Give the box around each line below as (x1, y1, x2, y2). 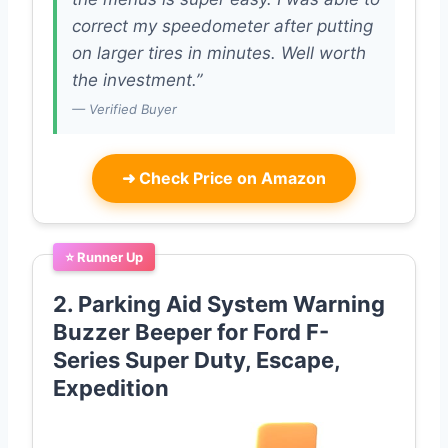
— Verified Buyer (72, 101, 177, 118)
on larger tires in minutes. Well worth (72, 43, 366, 64)
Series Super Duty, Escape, (53, 347, 340, 374)
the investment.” (72, 70, 202, 91)
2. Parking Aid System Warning (53, 291, 385, 318)
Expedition (53, 375, 169, 402)
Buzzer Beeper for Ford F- (53, 319, 329, 346)
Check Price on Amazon (135, 168, 326, 189)
